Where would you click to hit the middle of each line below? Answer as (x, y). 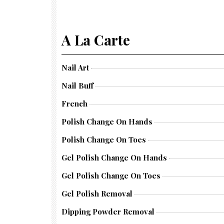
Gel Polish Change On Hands (114, 157)
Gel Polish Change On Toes (111, 175)
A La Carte (96, 40)
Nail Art (75, 67)
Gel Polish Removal (97, 193)
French (74, 103)
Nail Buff (77, 85)
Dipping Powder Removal (108, 211)
